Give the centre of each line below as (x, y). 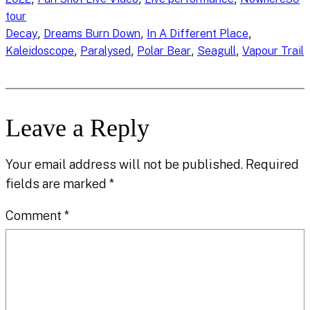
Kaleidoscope (40, 51)
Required (272, 165)
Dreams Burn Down (92, 34)
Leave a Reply (77, 128)
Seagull (217, 51)
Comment (35, 216)
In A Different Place (198, 34)
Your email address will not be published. (124, 165)
